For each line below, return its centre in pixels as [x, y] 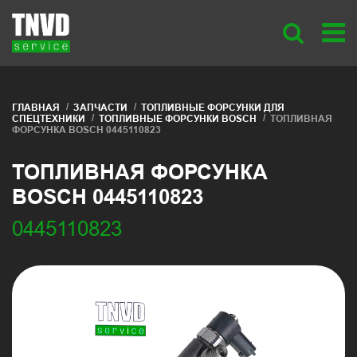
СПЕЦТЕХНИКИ [49, 119]
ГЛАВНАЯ [36, 108]
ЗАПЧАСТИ [100, 108]
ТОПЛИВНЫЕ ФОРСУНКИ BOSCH [177, 119]
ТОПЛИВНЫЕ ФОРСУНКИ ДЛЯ [212, 108]
